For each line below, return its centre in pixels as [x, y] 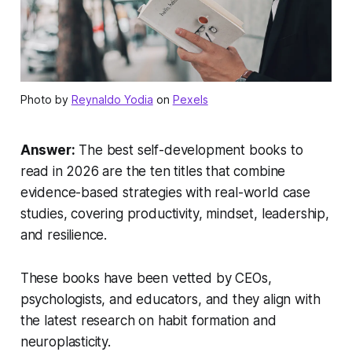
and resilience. [64, 235]
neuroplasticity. [65, 341]
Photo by [46, 99]
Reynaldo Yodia [112, 99]
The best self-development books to [189, 150]
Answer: [48, 150]
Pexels [190, 99]
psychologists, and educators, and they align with [170, 299]
